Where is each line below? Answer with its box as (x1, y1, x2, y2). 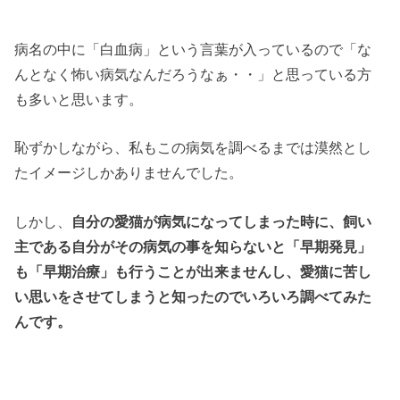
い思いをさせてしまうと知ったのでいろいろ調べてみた (14, 287, 372, 304)
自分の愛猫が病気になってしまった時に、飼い (71, 212, 372, 229)
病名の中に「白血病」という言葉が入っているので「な (14, 40, 372, 57)
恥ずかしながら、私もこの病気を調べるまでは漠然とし (14, 139, 372, 156)
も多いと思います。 (14, 90, 144, 107)
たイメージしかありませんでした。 (14, 164, 244, 181)
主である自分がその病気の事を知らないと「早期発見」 (14, 237, 372, 254)
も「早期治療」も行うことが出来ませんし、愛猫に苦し (14, 262, 372, 279)
